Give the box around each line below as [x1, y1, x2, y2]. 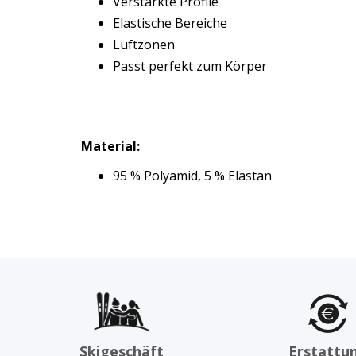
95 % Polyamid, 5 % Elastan [113, 166, 272, 184]
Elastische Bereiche [113, 14, 227, 32]
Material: [81, 137, 140, 155]
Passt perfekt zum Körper [113, 56, 267, 75]
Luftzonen [113, 35, 175, 53]
